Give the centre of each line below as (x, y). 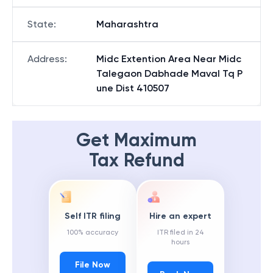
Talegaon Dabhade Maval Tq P (169, 73)
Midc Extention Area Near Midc (169, 59)
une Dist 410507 (133, 88)
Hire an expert (180, 216)
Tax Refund (136, 160)
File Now (93, 265)
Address (46, 59)
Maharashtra (127, 24)
